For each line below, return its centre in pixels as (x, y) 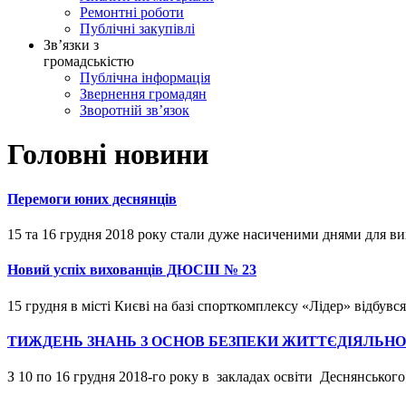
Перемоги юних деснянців (92, 198)
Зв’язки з (71, 44)
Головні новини (108, 155)
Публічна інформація (145, 77)
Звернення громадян (143, 93)
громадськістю (89, 61)
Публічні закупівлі (137, 28)
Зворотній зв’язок (135, 110)
